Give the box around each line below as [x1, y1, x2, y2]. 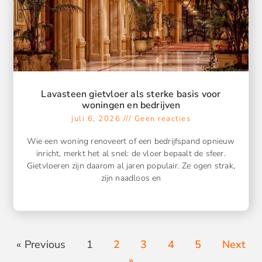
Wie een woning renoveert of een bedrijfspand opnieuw [27, 135, 235, 147]
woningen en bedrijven [81, 98, 181, 112]
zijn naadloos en [101, 172, 161, 184]
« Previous [16, 237, 66, 251]
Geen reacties [132, 113, 191, 124]
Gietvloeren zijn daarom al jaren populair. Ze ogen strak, [26, 160, 236, 171]
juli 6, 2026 [71, 113, 123, 124]
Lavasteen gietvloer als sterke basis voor [41, 87, 221, 101]
